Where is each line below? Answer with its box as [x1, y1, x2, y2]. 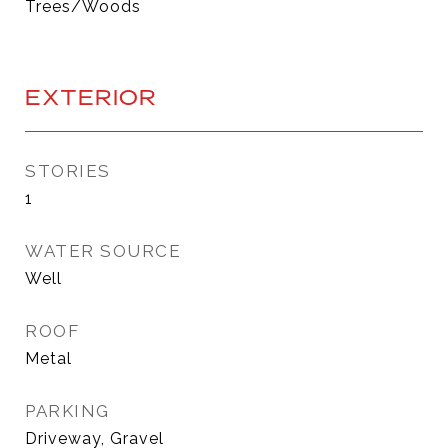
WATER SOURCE [25, 241, 181, 261]
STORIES [25, 161, 111, 181]
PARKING [25, 401, 110, 421]
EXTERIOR [25, 83, 157, 111]
